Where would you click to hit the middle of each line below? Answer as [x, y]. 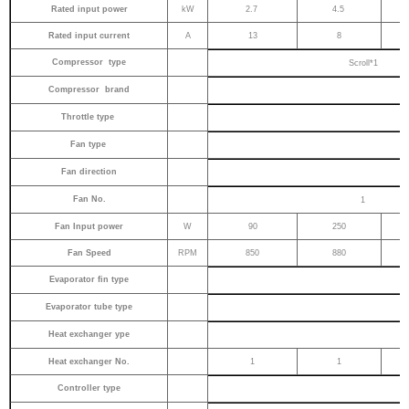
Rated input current [89, 36]
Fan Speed [89, 253]
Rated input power [89, 9]
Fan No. [89, 199]
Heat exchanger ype [89, 334]
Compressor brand [89, 89]
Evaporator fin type [89, 279]
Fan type [89, 144]
